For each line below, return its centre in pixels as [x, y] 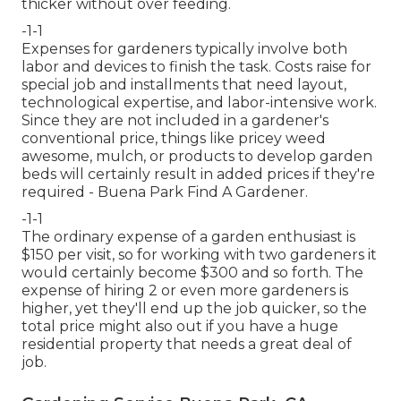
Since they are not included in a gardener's [175, 120]
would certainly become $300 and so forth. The [192, 272]
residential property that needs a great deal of [187, 344]
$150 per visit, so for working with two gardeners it [199, 254]
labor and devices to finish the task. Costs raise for [196, 66]
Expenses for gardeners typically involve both [184, 48]
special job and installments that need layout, [184, 84]
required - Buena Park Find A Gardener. [165, 192]
